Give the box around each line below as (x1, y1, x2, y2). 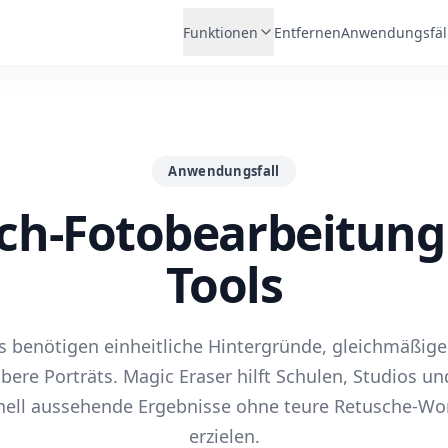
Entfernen (274, 22, 341, 42)
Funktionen (183, 22, 258, 42)
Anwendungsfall (168, 162, 280, 180)
